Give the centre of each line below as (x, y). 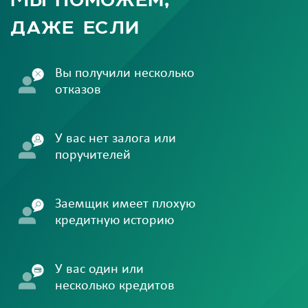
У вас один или (99, 270)
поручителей (93, 156)
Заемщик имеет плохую (125, 205)
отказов (78, 90)
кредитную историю (114, 221)
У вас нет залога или (115, 139)
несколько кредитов (115, 286)
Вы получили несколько (125, 74)
